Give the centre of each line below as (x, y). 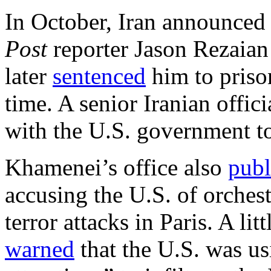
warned (40, 249)
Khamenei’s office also (116, 168)
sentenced (99, 76)
